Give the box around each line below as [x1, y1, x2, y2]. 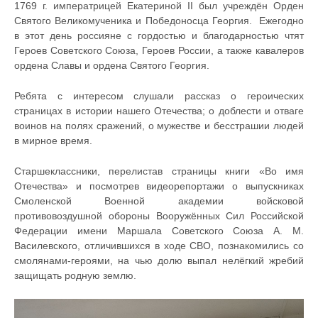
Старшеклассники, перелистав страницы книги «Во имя [14, 165, 304, 177]
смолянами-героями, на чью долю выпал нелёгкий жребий [14, 254, 304, 266]
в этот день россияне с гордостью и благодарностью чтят [14, 29, 304, 41]
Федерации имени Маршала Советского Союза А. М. [14, 224, 304, 236]
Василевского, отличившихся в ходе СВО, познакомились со [14, 239, 304, 251]
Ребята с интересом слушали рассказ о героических [14, 89, 304, 102]
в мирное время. [14, 134, 92, 146]
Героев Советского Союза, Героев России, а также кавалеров [14, 44, 304, 56]
